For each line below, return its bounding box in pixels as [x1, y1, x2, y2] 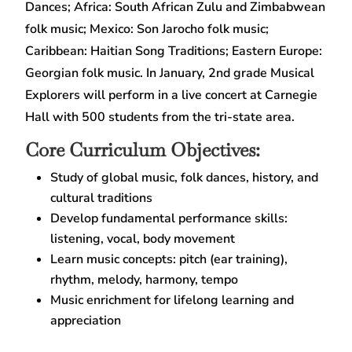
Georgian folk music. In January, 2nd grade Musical [25, 64, 315, 82]
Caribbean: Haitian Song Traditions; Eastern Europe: [25, 42, 323, 60]
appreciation [50, 312, 122, 330]
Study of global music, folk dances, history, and [50, 169, 319, 187]
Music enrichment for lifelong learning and [50, 291, 295, 310]
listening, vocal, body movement [50, 230, 236, 248]
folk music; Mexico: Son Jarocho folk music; [25, 20, 269, 38]
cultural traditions [50, 189, 153, 207]
